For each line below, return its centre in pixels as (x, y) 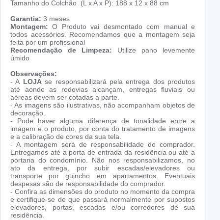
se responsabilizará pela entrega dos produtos (118, 82)
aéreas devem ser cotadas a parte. (65, 97)
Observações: (34, 74)
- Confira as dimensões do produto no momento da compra (103, 192)
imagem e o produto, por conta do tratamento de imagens (103, 129)
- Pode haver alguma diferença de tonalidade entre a (103, 121)
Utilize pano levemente (153, 50)
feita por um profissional (48, 42)
